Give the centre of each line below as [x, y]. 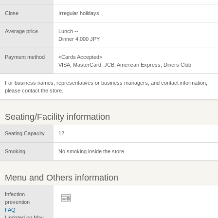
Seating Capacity [25, 134]
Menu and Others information [62, 178]
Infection [15, 194]
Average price [21, 31]
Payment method [25, 57]
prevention [17, 202]
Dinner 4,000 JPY [79, 39]
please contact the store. [34, 91]
